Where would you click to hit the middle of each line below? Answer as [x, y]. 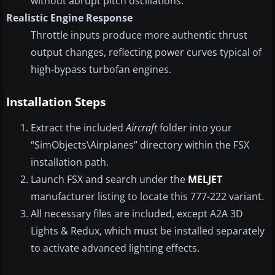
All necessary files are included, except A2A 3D [137, 214]
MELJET [205, 180]
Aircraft [141, 128]
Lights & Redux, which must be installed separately [148, 231]
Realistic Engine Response [69, 18]
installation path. [70, 162]
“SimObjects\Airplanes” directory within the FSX [140, 145]
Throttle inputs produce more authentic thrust [139, 35]
